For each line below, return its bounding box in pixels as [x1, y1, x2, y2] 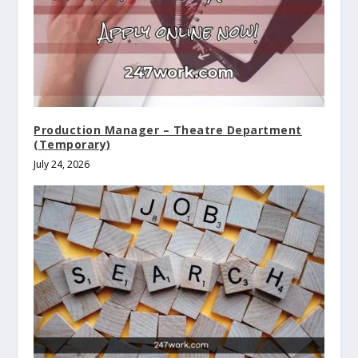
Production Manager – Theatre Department [34, 121, 302, 137]
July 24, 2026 [34, 157, 90, 171]
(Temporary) [34, 136, 111, 152]
